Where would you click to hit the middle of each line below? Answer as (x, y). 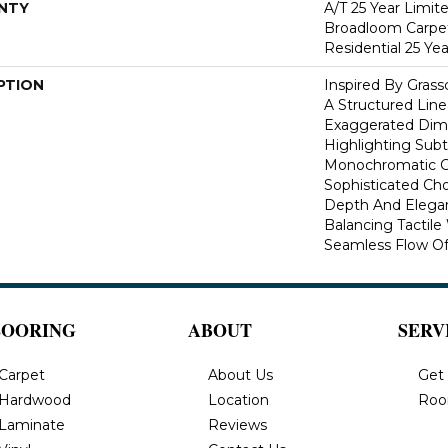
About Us (240, 374)
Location (238, 399)
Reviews (237, 424)
